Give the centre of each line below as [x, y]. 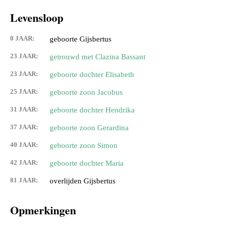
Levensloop [37, 18]
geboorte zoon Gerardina [89, 128]
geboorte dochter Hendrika [92, 110]
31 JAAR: [24, 109]
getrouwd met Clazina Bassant [98, 57]
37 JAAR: [24, 127]
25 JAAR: [24, 92]
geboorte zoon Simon [84, 146]
